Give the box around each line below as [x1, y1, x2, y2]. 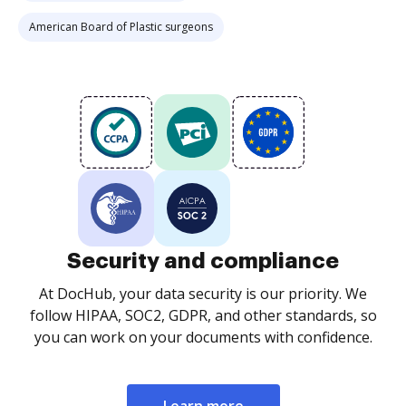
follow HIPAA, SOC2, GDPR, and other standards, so [29, 305, 377, 325]
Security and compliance [67, 250, 339, 272]
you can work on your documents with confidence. [34, 327, 372, 347]
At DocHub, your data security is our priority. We [39, 284, 367, 304]
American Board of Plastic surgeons [29, 19, 213, 34]
